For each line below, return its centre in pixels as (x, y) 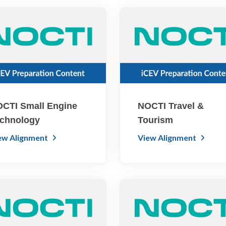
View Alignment (168, 138)
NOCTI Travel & (171, 106)
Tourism (156, 120)
